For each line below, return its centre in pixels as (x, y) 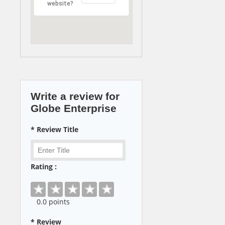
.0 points (55, 202)
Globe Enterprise (74, 108)
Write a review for (75, 96)
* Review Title (54, 129)
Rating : (44, 167)
